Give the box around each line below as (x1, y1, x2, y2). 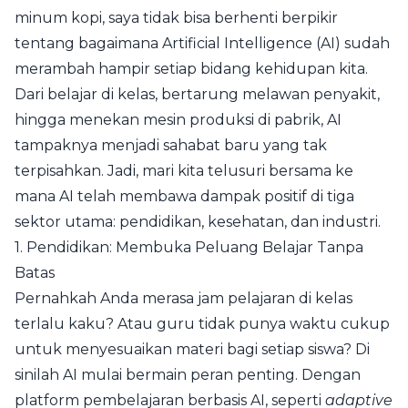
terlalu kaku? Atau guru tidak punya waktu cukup (15, 315, 390, 332)
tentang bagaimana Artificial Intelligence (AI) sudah (15, 35, 390, 52)
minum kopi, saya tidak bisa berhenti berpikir (15, 9, 338, 26)
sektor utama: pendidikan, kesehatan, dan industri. (15, 213, 381, 230)
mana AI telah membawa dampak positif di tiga (15, 188, 354, 205)
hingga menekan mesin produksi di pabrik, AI (15, 111, 342, 128)
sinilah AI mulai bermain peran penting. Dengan (15, 366, 361, 383)
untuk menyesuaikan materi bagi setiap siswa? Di (15, 341, 370, 358)
